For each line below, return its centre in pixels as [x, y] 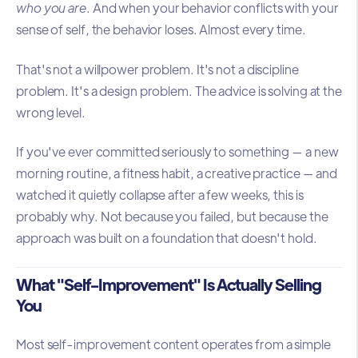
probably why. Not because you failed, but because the [172, 217]
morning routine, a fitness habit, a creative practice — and [177, 173]
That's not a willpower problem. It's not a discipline [157, 69]
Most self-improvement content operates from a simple [173, 344]
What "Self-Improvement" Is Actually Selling [169, 284]
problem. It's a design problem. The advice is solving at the [179, 90]
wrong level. [51, 112]
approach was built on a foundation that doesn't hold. [167, 238]
